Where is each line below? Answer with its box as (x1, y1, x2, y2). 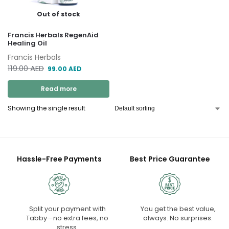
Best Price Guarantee (129, 154, 210, 165)
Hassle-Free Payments (16, 154, 102, 165)
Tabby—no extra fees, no (26, 213, 109, 223)
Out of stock (37, 10, 80, 19)
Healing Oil (8, 38, 47, 49)
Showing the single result (8, 104, 85, 113)
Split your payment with (29, 204, 106, 214)
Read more (40, 84, 77, 94)
